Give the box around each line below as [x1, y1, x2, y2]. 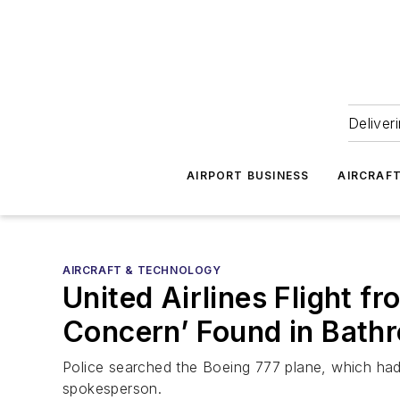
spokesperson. [62, 379, 162, 397]
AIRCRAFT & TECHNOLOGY [62, 263, 221, 277]
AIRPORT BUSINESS [187, 169, 310, 182]
